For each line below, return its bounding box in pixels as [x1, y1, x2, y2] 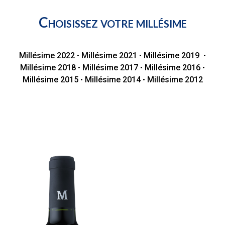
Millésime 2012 [147, 74, 203, 84]
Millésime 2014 [84, 74, 141, 84]
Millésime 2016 [145, 62, 200, 72]
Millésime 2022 [19, 50, 77, 60]
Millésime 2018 [20, 62, 76, 72]
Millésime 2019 [144, 50, 199, 60]
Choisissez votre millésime [38, 13, 187, 31]
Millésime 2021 [81, 50, 137, 60]
